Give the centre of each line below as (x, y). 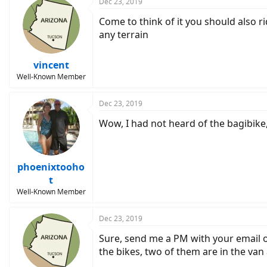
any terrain (124, 34)
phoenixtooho (51, 167)
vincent (51, 65)
